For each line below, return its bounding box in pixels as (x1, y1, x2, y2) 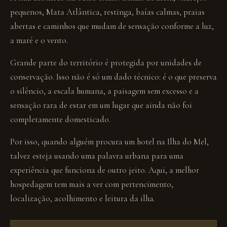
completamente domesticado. (10, 114, 110, 125)
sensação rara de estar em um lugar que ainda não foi (10, 100, 192, 110)
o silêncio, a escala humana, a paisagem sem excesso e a (10, 86, 199, 96)
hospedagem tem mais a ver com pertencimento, (10, 179, 173, 190)
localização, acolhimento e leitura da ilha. (10, 193, 155, 204)
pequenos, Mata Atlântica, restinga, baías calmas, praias (10, 7, 205, 17)
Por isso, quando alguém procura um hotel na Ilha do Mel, (10, 136, 209, 147)
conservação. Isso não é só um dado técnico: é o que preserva (10, 71, 217, 82)
